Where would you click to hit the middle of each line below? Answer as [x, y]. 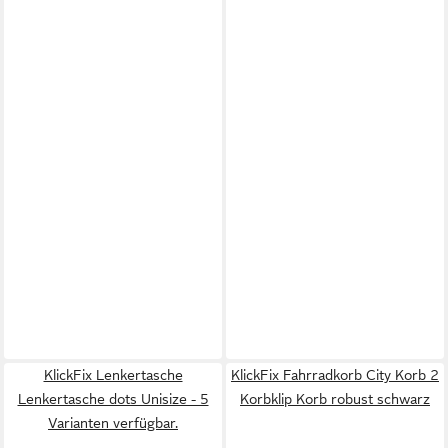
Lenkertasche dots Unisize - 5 [113, 398]
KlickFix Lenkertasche [113, 374]
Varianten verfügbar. [113, 422]
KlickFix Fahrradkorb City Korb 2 [335, 374]
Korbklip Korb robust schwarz [335, 398]
